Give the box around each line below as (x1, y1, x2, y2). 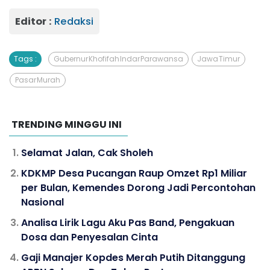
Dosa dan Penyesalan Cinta (21, 230, 158, 244)
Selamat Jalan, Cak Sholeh (21, 145, 153, 160)
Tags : (14, 53, 37, 64)
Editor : (15, 14, 54, 28)
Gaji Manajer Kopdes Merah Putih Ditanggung (21, 250, 245, 265)
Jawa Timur (197, 53, 240, 64)
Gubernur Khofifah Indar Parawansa (54, 53, 183, 64)
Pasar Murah (15, 74, 60, 85)
